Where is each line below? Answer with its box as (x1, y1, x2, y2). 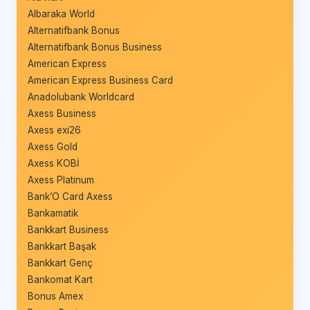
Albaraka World (28, 8, 95, 19)
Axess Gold (28, 140, 77, 152)
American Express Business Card (28, 74, 173, 86)
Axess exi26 (28, 124, 81, 136)
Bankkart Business (28, 224, 109, 235)
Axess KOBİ (28, 157, 80, 169)
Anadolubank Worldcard (28, 91, 134, 102)
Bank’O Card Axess (28, 190, 113, 202)
